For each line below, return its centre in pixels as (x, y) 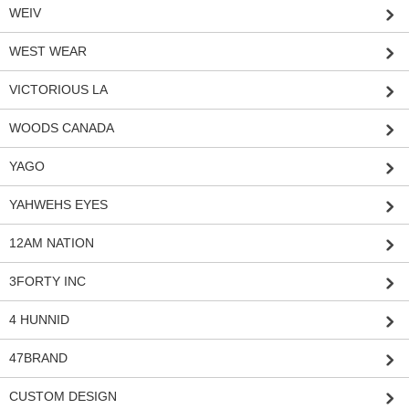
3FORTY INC (47, 282)
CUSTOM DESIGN (63, 397)
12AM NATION (52, 243)
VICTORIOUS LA (58, 90)
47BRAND (38, 358)
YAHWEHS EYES (58, 205)
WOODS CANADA (62, 128)
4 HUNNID (39, 320)
